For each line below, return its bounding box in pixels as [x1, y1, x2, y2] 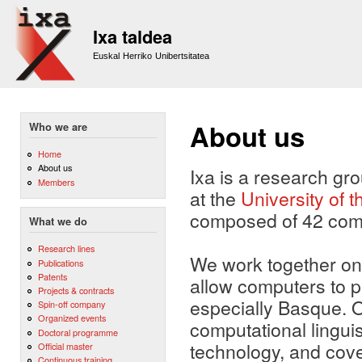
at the [190, 185, 241, 212]
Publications [37, 255, 83, 269]
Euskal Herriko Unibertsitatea [93, 51, 210, 61]
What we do [29, 214, 87, 229]
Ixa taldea [93, 23, 172, 49]
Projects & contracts [37, 284, 114, 297]
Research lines [37, 242, 95, 255]
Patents [37, 269, 67, 283]
